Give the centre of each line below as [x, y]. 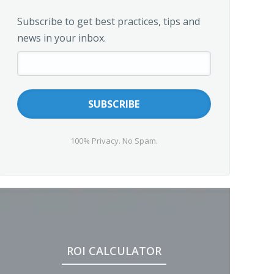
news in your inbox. [61, 38]
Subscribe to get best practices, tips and [108, 21]
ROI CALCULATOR [114, 251]
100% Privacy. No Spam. [114, 141]
